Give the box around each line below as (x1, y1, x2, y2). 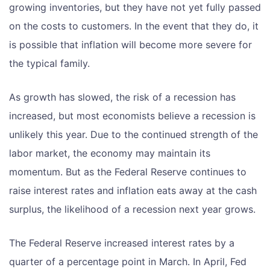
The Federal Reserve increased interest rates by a (9, 236, 234, 249)
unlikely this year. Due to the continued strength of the (9, 128, 258, 140)
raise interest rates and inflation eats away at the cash (9, 184, 257, 196)
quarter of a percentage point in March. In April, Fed (9, 255, 246, 268)
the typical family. (9, 57, 90, 69)
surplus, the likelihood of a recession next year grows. (9, 202, 256, 215)
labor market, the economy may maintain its (9, 146, 210, 159)
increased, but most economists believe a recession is (9, 109, 256, 122)
